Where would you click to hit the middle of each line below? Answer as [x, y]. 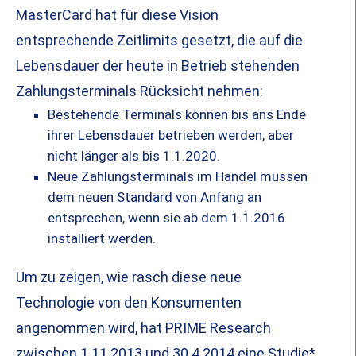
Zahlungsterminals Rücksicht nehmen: [139, 91]
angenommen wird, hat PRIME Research [143, 328]
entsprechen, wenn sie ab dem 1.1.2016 [166, 218]
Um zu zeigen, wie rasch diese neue [129, 277]
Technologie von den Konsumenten [129, 303]
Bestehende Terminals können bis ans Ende [177, 115]
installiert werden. [102, 239]
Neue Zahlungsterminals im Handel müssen [178, 177]
